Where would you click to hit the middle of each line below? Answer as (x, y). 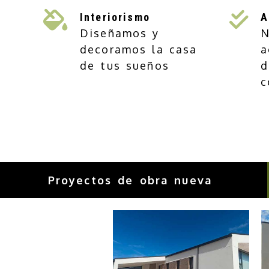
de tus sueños (125, 65)
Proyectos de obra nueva (130, 180)
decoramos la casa (139, 49)
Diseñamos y (120, 33)
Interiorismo (115, 17)
